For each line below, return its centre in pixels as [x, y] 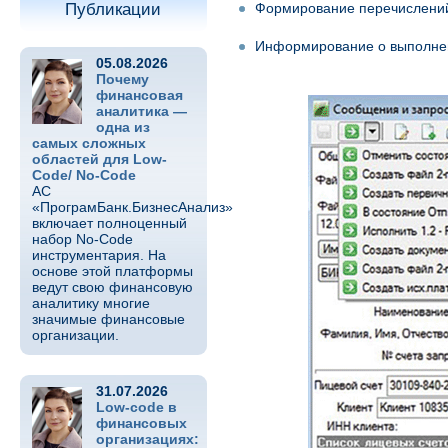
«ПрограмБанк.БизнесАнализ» [132, 207]
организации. [75, 335]
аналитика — [141, 111]
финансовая [139, 95]
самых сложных [88, 143]
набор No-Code [82, 239]
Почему [122, 79]
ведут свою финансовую [112, 287]
